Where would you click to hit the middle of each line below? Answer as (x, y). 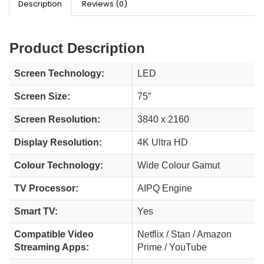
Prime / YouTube (172, 247)
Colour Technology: (59, 165)
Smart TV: (36, 211)
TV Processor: (46, 188)
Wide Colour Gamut (179, 165)
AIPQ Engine (165, 188)
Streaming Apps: (52, 247)
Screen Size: (42, 96)
